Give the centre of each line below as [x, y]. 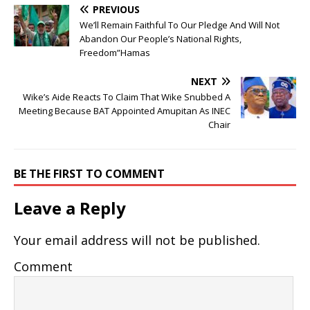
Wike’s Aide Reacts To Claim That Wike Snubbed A [127, 97]
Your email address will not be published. [137, 240]
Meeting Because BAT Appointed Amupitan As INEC [125, 111]
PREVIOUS [116, 10]
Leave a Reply [70, 208]
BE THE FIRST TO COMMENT [89, 174]
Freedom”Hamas [115, 53]
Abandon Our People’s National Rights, [161, 39]
